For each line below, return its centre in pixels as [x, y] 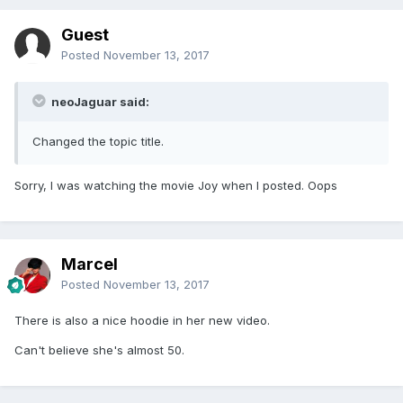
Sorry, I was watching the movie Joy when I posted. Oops [176, 185]
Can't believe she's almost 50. [99, 349]
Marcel [90, 264]
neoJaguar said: [99, 101]
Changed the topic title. [98, 141]
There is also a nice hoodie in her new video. [142, 320]
